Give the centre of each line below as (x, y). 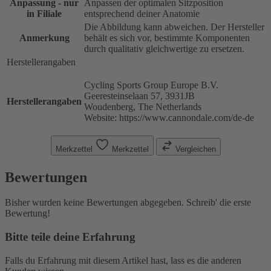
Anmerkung (44, 38)
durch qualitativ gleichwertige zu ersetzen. (164, 48)
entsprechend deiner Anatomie (142, 13)
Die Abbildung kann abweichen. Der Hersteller (174, 27)
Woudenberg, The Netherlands (143, 106)
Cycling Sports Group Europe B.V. (151, 85)
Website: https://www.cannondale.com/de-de (169, 117)
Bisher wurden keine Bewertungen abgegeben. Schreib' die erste (128, 203)
